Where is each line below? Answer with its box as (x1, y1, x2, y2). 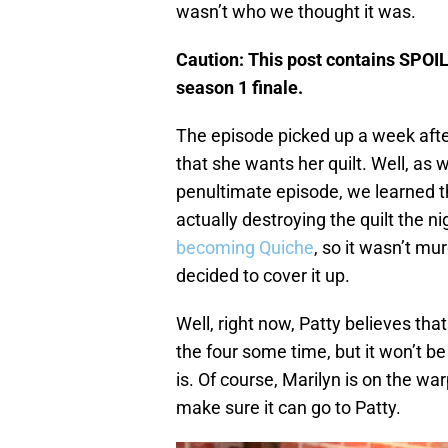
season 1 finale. (176, 77, 303, 99)
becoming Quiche (176, 237, 314, 259)
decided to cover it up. (176, 265, 350, 287)
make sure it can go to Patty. (176, 397, 401, 419)
